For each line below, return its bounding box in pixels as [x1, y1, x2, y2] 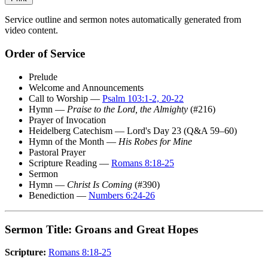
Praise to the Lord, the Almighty [67, 103, 188, 114]
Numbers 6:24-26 [89, 190, 155, 200]
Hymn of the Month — [29, 136, 118, 147]
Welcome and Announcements [29, 82, 144, 93]
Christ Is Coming [67, 179, 132, 190]
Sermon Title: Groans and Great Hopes [5, 223, 198, 236]
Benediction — [29, 190, 89, 200]
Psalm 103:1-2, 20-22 [102, 93, 184, 103]
